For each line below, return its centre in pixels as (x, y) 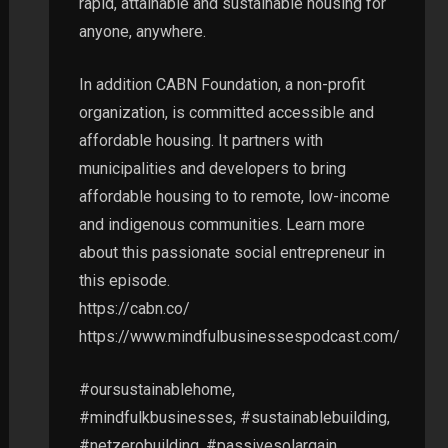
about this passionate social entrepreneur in (231, 252)
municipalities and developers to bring (212, 168)
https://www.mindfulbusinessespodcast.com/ (239, 336)
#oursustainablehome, (156, 389)
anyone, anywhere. (142, 31)
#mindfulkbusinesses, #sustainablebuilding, (234, 417)
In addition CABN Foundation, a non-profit (221, 84)
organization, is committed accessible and (226, 112)
